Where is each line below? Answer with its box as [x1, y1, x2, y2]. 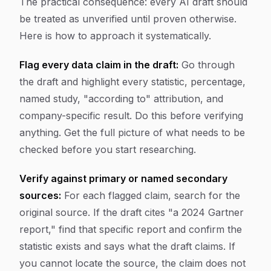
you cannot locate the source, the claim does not [19, 257, 246, 269]
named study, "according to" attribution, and [19, 93, 223, 105]
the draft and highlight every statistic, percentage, [19, 76, 246, 88]
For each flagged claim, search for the [61, 189, 240, 201]
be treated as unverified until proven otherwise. [19, 13, 237, 25]
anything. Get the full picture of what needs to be [19, 126, 245, 139]
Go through [178, 59, 235, 71]
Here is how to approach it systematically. [19, 30, 211, 42]
